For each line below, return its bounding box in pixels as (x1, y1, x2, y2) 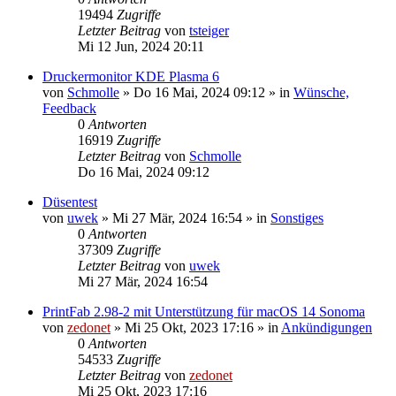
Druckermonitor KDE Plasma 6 (42, 68, 219, 84)
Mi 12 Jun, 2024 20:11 (78, 38, 204, 54)
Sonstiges (270, 209, 324, 225)
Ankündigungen (281, 319, 372, 335)
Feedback (42, 100, 96, 116)
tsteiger (189, 22, 229, 38)
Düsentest (42, 194, 97, 209)
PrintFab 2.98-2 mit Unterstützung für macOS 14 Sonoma (42, 303, 365, 319)
